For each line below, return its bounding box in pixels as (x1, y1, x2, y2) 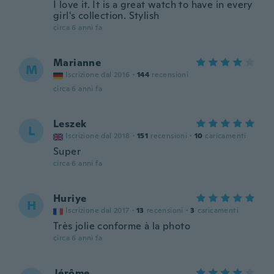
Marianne (53, 56, 102, 69)
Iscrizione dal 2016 (65, 70, 130, 80)
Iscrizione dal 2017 (65, 206, 130, 215)
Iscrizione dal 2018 (65, 131, 130, 141)
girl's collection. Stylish (53, 9, 160, 22)
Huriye (53, 192, 87, 205)
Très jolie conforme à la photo (53, 220, 190, 232)
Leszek (53, 117, 87, 130)
